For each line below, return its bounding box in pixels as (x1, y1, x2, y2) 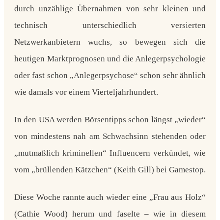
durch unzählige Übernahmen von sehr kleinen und (14, 3, 206, 13)
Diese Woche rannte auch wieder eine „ (14, 192, 153, 202)
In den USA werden (14, 114, 84, 124)
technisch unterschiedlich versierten (14, 20, 206, 30)
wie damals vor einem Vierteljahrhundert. (14, 87, 158, 97)
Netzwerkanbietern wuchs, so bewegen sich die (14, 37, 206, 47)
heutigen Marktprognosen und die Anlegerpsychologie (14, 54, 206, 63)
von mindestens (14, 131, 73, 141)
